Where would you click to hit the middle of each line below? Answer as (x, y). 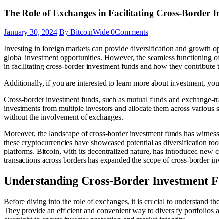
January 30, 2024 (31, 32)
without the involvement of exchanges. (64, 117)
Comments (131, 32)
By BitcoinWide (85, 32)
